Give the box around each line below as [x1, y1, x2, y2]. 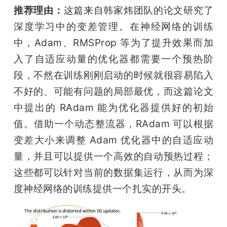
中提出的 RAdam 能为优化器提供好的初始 [13, 101, 214, 114]
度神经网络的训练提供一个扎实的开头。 [13, 182, 192, 195]
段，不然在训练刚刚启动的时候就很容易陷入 [13, 69, 214, 82]
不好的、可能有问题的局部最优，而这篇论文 [13, 85, 214, 98]
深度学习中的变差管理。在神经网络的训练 [13, 20, 214, 33]
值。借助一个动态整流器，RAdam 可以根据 [13, 118, 214, 130]
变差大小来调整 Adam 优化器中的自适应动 [13, 134, 214, 146]
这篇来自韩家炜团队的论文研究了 [63, 4, 214, 17]
